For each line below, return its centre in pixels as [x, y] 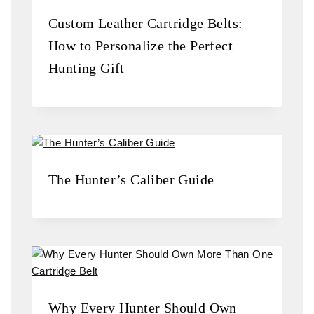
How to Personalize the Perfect [141, 45]
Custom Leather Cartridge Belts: [146, 23]
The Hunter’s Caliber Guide [131, 179]
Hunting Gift [87, 68]
